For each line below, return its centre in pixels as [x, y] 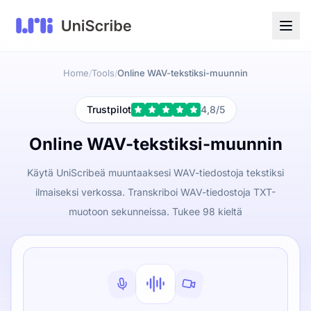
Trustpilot [109, 109]
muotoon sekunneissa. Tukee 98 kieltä [155, 211]
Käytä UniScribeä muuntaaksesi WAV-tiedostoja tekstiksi [155, 173]
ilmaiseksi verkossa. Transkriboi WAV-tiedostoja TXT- [155, 192]
